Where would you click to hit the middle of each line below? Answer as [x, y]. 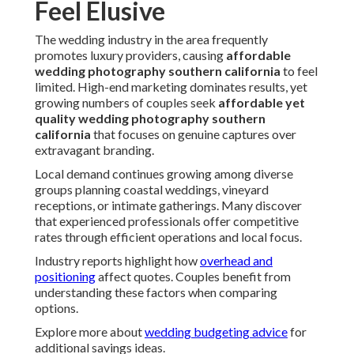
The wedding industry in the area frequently [151, 40]
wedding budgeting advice [216, 332]
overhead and [236, 261]
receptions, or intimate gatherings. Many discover [168, 205]
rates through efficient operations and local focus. [168, 237]
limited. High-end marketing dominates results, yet [171, 87]
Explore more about [90, 332]
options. [56, 308]
